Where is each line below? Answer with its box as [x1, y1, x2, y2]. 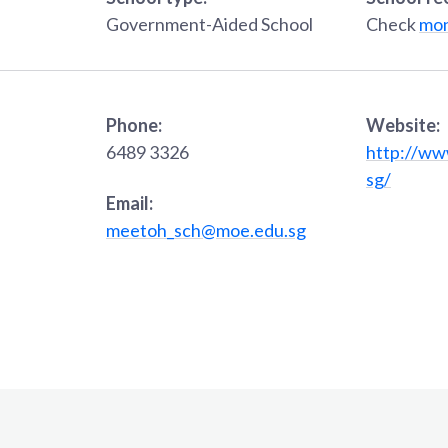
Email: [106, 192, 153, 215]
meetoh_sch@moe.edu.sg [106, 219, 306, 242]
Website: [366, 114, 440, 137]
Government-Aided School [106, 13, 313, 36]
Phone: [106, 114, 162, 137]
